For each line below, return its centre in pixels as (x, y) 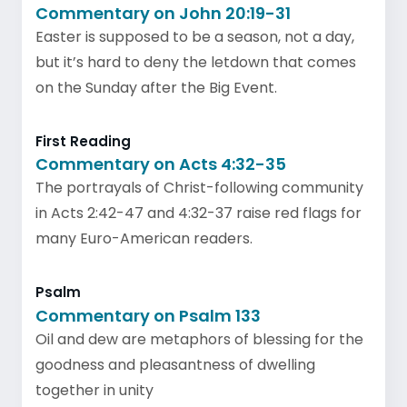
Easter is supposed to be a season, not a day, (195, 36)
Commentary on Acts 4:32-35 (161, 164)
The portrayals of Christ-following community (199, 188)
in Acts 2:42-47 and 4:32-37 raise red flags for (199, 213)
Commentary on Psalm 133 (148, 315)
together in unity (98, 390)
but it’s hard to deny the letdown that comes (196, 62)
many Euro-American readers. (144, 238)
